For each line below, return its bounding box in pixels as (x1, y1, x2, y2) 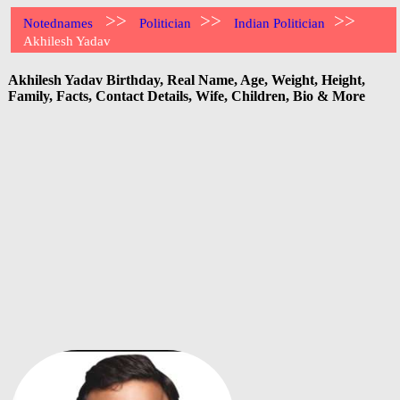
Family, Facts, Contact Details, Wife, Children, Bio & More (8, 87, 365, 104)
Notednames (23, 16, 94, 30)
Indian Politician (234, 16, 326, 30)
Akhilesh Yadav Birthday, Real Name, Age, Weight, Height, (8, 71, 365, 87)
